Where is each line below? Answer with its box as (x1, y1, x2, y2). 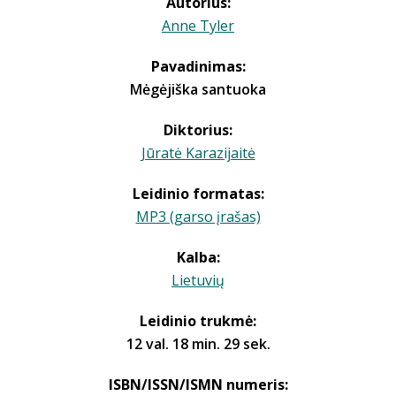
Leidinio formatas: (132, 184, 264, 203)
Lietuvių (171, 270, 225, 290)
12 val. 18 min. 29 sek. (126, 334, 270, 354)
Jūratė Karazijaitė (141, 143, 255, 163)
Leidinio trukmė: (140, 311, 256, 331)
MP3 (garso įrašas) (135, 207, 261, 226)
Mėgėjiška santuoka (130, 80, 266, 99)
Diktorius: (164, 120, 232, 140)
